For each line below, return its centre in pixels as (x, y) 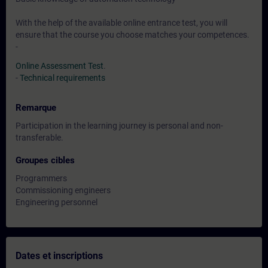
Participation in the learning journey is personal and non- (119, 126)
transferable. (39, 138)
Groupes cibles (45, 160)
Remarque (36, 108)
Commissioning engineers (63, 190)
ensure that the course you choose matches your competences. (133, 35)
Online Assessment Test (60, 66)
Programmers (41, 178)
